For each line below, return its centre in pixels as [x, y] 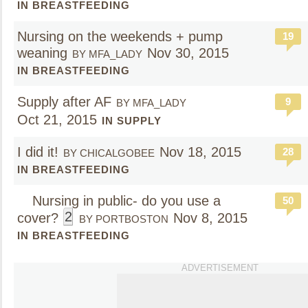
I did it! [38, 152]
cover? [38, 218]
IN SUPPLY [132, 121]
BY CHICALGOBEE [109, 153]
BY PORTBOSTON [124, 219]
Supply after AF [64, 102]
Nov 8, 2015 [210, 218]
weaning [42, 53]
